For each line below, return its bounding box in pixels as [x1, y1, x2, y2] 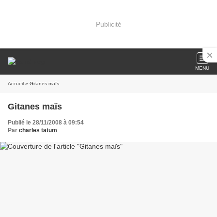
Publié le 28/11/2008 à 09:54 [8, 119, 84, 126]
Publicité [95, 20, 122, 28]
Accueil [8, 81, 24, 86]
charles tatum [19, 127, 57, 134]
